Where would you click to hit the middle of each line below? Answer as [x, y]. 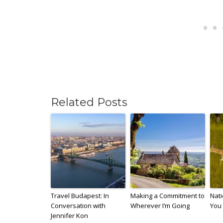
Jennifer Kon [69, 215]
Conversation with [78, 205]
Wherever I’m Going [160, 205]
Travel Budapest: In [80, 195]
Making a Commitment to [167, 195]
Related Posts [89, 102]
